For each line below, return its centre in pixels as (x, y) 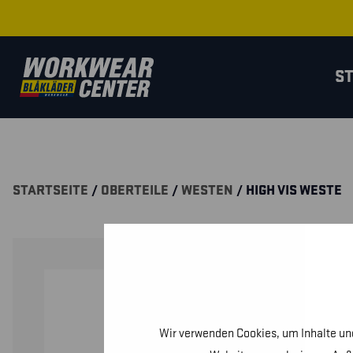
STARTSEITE (50, 190)
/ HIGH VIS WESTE (288, 190)
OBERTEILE (135, 190)
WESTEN (207, 190)
